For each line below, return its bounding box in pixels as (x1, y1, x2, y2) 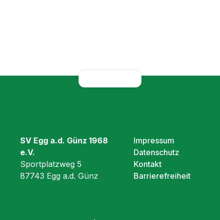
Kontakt (134, 159, 162, 169)
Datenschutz (134, 147, 180, 157)
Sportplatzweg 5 (20, 159, 82, 169)
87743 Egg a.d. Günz (20, 171, 99, 181)
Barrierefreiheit (134, 171, 191, 181)
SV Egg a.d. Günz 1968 (20, 136, 109, 145)
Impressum (134, 136, 175, 145)
